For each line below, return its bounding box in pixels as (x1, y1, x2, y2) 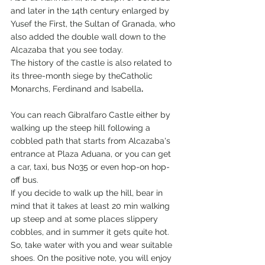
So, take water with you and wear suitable (11, 240, 174, 250)
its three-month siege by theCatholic (11, 71, 155, 81)
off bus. (11, 175, 38, 185)
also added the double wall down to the (11, 32, 168, 42)
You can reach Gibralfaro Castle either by (11, 110, 173, 120)
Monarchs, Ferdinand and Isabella (11, 84, 141, 94)
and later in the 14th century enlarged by (11, 6, 172, 16)
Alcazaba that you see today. (11, 45, 123, 55)
